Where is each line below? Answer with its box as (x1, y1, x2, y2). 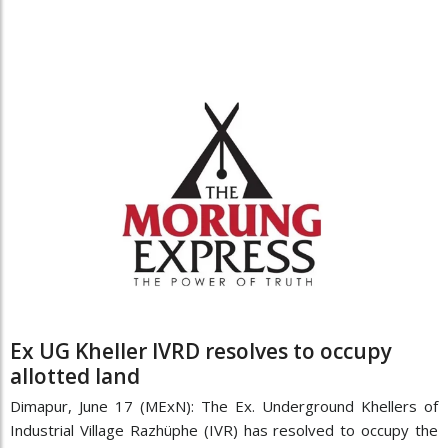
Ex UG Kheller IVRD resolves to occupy (10, 337, 392, 366)
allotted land (10, 362, 140, 391)
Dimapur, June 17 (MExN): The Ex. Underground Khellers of (10, 396, 438, 417)
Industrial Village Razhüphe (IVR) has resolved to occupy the (10, 420, 438, 441)
